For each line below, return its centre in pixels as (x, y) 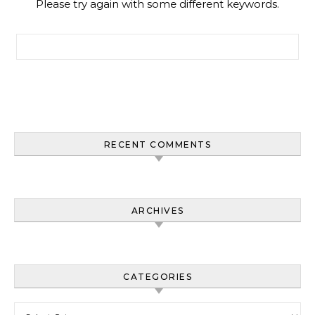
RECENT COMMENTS (157, 144)
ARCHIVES (157, 211)
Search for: (44, 41)
